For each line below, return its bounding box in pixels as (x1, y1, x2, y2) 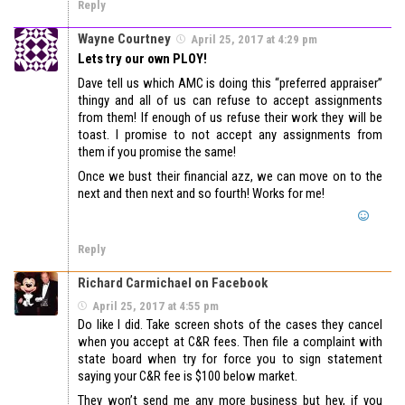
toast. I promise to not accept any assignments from (78, 126, 382, 143)
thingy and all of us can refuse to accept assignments (78, 91, 382, 108)
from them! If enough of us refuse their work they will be (78, 108, 382, 126)
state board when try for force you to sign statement (78, 351, 382, 368)
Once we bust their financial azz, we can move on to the (78, 167, 382, 184)
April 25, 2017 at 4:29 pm (191, 32, 317, 46)
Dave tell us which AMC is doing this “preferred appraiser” (78, 74, 382, 91)
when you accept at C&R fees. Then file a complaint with (78, 334, 382, 351)
